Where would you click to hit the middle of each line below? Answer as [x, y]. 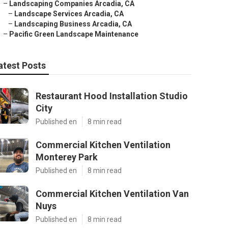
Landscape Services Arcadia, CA [69, 14]
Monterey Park [67, 157]
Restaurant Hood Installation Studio [112, 96]
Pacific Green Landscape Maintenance [74, 34]
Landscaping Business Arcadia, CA [73, 24]
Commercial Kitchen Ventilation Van [112, 194]
